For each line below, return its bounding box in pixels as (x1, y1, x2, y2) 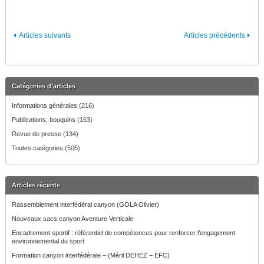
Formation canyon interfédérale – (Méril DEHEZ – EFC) (11, 251, 170, 259)
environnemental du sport (11, 237, 84, 245)
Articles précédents (184, 31, 246, 39)
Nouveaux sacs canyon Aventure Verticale (11, 214, 133, 222)
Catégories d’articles (11, 82, 75, 90)
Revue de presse (11, 130, 61, 137)
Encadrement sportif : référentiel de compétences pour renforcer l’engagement (11, 229, 235, 236)
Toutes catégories (11, 144, 63, 151)
